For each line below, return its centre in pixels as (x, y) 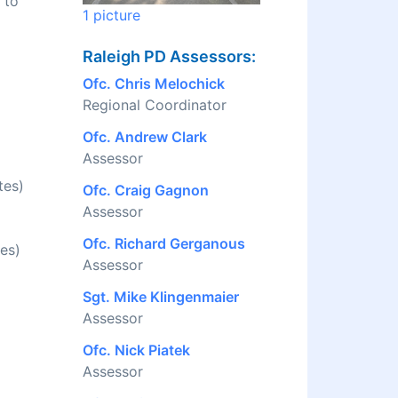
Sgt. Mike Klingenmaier (161, 297)
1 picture (111, 16)
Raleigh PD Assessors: (169, 57)
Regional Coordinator (155, 105)
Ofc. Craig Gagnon (146, 191)
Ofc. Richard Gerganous (164, 244)
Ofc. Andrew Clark (145, 137)
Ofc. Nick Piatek (136, 350)
